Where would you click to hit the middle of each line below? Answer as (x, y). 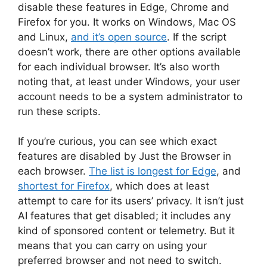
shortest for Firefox (64, 186)
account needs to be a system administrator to (130, 96)
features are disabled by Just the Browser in (125, 156)
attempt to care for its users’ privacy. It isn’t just (131, 201)
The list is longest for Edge (153, 171)
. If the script (197, 37)
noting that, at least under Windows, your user (129, 81)
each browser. (53, 171)
